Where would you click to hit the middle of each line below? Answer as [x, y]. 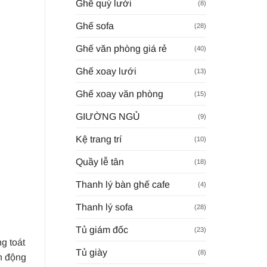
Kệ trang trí [98, 139]
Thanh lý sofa [104, 207]
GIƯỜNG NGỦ [108, 116]
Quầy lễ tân [100, 162]
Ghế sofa [94, 26]
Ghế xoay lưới [106, 71]
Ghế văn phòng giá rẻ [121, 48]
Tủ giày [91, 252]
